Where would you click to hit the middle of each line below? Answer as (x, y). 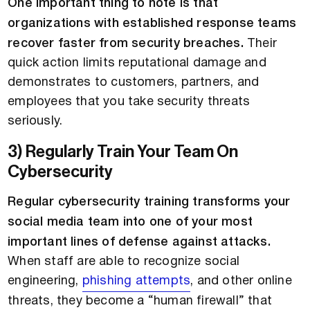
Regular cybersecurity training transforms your (149, 202)
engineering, (45, 282)
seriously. (35, 122)
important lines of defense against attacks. (139, 243)
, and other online (241, 282)
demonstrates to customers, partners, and (134, 83)
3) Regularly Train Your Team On (123, 152)
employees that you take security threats (129, 102)
